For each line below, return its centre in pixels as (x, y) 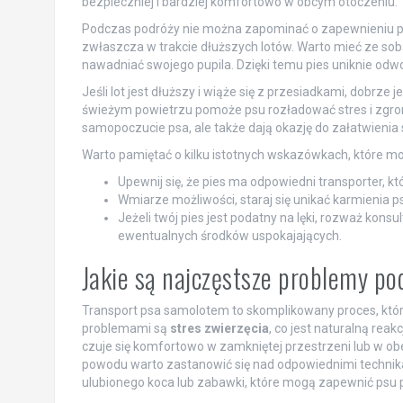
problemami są (125, 328)
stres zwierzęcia (219, 328)
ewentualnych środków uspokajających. (229, 235)
